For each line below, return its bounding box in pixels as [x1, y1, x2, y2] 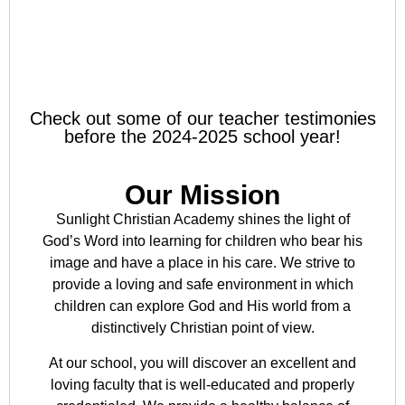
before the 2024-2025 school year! [64, 127, 341, 147]
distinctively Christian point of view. [90, 320, 315, 336]
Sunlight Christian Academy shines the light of [55, 212, 350, 228]
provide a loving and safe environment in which [52, 277, 353, 293]
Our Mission [125, 180, 280, 211]
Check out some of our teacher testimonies [29, 108, 376, 129]
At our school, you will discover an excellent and [49, 354, 356, 371]
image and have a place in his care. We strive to [50, 255, 355, 271]
